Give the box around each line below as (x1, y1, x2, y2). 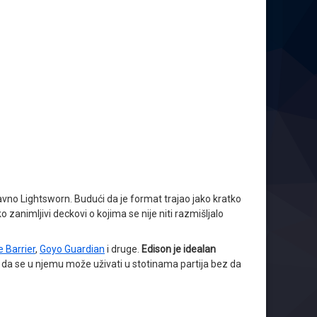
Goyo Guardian (40, 243, 105, 255)
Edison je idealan (142, 243, 216, 255)
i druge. (105, 243, 142, 255)
